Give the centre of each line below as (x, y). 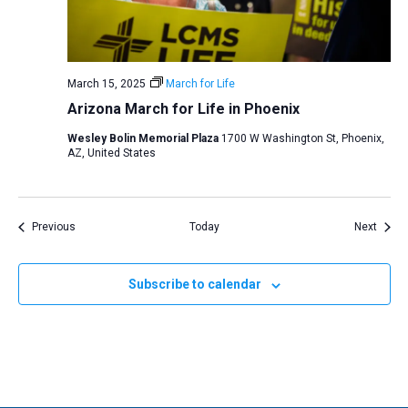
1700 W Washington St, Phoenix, (302, 139)
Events (92, 226)
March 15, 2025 (106, 84)
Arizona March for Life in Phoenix (183, 109)
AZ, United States (111, 153)
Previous (53, 227)
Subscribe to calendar (194, 285)
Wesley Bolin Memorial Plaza (144, 139)
